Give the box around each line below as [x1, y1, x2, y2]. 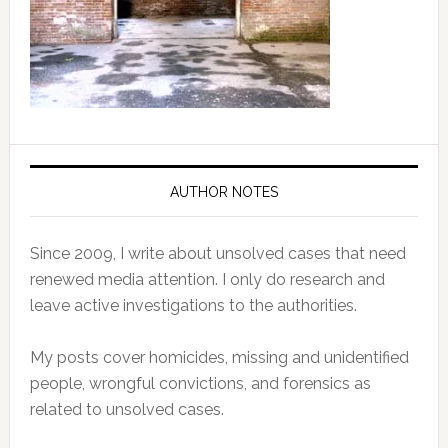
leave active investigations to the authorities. [29, 296, 357, 315]
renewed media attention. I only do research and [29, 270, 385, 289]
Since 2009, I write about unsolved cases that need [29, 244, 406, 263]
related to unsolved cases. [29, 400, 224, 419]
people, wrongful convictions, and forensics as [29, 374, 371, 393]
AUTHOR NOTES [169, 184, 278, 200]
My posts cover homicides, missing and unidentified [29, 348, 409, 367]
